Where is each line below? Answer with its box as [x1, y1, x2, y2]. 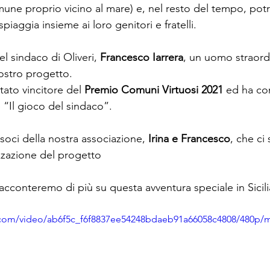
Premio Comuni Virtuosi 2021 [84, 83, 223, 96]
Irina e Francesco [148, 132, 230, 145]
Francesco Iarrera [100, 51, 183, 64]
